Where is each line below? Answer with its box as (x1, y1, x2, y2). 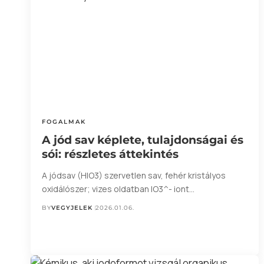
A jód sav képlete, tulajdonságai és (42, 133, 244, 147)
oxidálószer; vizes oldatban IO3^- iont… (42, 183, 195, 195)
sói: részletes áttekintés (42, 147, 179, 161)
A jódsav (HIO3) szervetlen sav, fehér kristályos (42, 170, 226, 181)
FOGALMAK (42, 118, 87, 126)
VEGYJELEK (51, 204, 93, 212)
